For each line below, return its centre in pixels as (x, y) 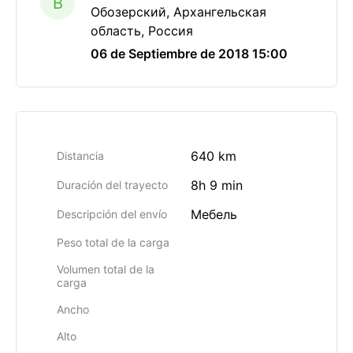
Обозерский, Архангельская (178, 12)
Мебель (214, 214)
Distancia (80, 156)
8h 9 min (217, 185)
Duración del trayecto (112, 185)
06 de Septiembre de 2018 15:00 (189, 54)
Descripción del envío (112, 214)
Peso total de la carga (113, 242)
